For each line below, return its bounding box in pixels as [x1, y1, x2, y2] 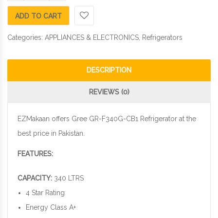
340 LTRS [52, 174, 84, 182]
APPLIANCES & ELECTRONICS [45, 34, 139, 42]
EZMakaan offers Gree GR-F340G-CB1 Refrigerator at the [18, 115, 196, 123]
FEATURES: [18, 150, 53, 158]
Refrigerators [142, 34, 182, 42]
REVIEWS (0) [89, 88, 129, 96]
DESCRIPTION [87, 66, 131, 74]
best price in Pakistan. [18, 129, 85, 138]
